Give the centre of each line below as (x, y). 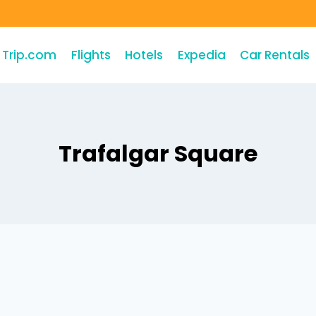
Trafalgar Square (158, 153)
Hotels (144, 55)
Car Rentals (274, 55)
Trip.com (30, 55)
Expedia (201, 55)
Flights (91, 55)
